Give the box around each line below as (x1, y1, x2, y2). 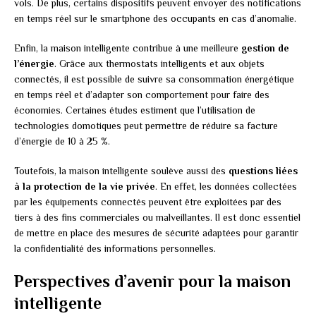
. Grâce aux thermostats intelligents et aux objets (54, 58, 265, 70)
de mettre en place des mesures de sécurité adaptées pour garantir (14, 227, 298, 239)
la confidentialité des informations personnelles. (14, 243, 216, 255)
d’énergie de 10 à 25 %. (14, 135, 110, 147)
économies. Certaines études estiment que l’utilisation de (14, 104, 255, 116)
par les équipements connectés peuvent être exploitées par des (14, 196, 281, 208)
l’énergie (14, 58, 54, 70)
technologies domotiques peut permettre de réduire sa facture (14, 120, 278, 132)
